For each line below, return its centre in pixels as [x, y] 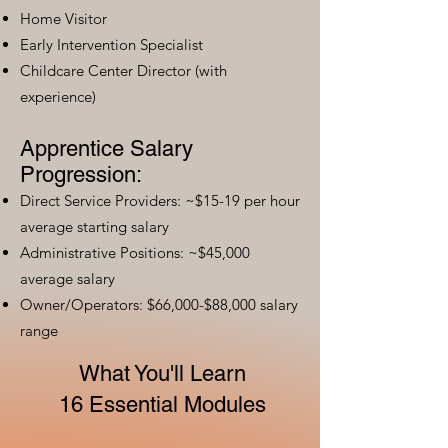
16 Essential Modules [162, 405]
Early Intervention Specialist [111, 45]
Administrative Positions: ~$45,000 [135, 253]
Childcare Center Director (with [123, 71]
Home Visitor [63, 19]
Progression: [81, 175]
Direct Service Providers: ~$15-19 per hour [160, 201]
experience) [58, 97]
